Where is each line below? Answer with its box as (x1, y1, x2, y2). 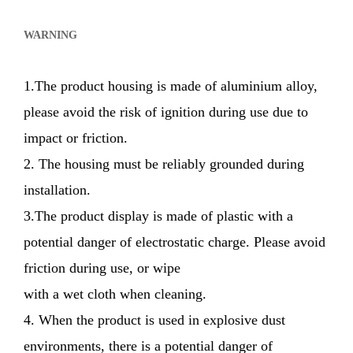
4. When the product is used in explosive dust (24, 311, 285, 328)
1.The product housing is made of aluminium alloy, (24, 77, 318, 94)
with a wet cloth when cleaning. (24, 285, 206, 302)
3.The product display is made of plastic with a (24, 207, 293, 224)
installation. (24, 181, 91, 198)
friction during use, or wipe (24, 259, 180, 276)
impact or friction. (24, 129, 128, 146)
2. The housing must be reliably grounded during (24, 155, 304, 172)
